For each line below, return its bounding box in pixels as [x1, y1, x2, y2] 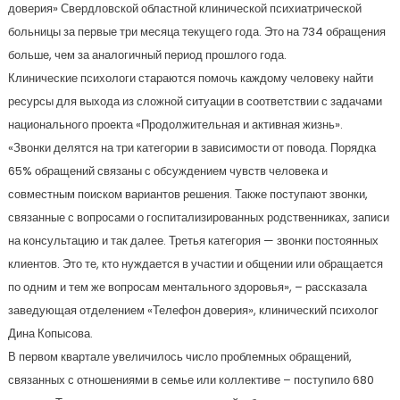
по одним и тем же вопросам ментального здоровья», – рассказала [7, 279, 367, 296]
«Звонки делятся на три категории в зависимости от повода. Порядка [7, 139, 376, 156]
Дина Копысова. [7, 325, 93, 342]
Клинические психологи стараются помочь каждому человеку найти [7, 70, 373, 87]
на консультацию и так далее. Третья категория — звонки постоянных [7, 232, 379, 249]
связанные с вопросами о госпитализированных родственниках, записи [7, 209, 389, 226]
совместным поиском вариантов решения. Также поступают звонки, [7, 186, 368, 203]
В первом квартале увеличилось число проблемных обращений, [7, 348, 352, 365]
